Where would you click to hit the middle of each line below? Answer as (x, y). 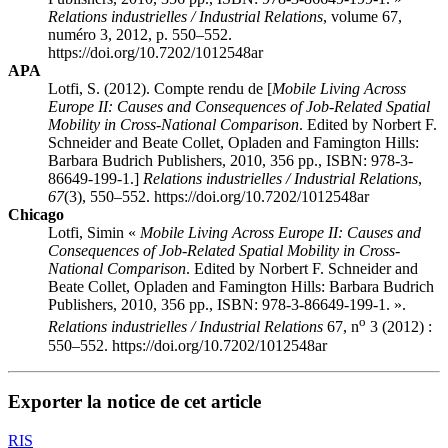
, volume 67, (362, 17)
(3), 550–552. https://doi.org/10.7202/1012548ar (216, 197)
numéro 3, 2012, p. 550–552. (140, 35)
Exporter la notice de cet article (134, 402)
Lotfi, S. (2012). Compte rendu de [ (160, 89)
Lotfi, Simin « (94, 233)
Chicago (36, 215)
